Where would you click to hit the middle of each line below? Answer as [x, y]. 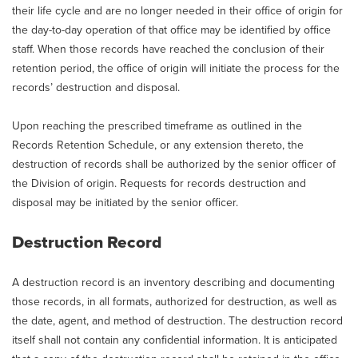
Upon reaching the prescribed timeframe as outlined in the [157, 126]
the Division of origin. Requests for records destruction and [159, 183]
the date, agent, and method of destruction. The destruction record [177, 321]
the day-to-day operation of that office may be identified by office [171, 30]
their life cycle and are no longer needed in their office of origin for [177, 11]
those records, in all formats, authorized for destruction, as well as [175, 302]
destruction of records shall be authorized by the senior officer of [174, 164]
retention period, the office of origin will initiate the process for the [176, 68]
